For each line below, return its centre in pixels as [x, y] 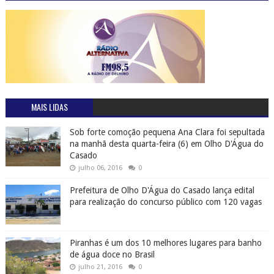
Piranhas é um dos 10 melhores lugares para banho [165, 243]
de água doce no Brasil [112, 255]
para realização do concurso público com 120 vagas [165, 202]
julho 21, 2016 [100, 267]
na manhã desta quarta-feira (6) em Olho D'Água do [166, 144]
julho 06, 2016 [100, 168]
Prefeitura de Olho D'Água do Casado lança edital [162, 191]
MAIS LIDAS [49, 107]
